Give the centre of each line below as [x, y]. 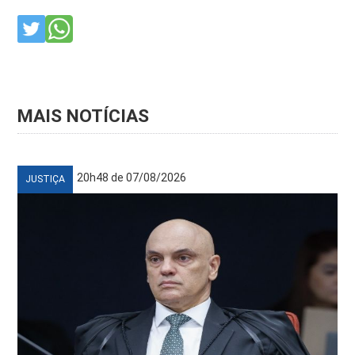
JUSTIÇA [46, 179]
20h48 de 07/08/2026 [132, 178]
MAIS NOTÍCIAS [84, 116]
